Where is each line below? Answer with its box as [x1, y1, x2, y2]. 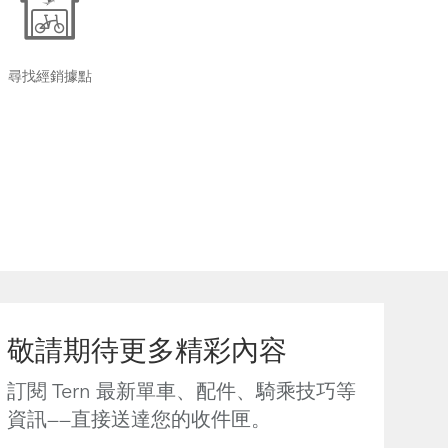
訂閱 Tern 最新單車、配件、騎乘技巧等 [6, 382, 356, 403]
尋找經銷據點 [7, 69, 92, 84]
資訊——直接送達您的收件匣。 [6, 410, 271, 431]
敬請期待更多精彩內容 [6, 338, 287, 367]
